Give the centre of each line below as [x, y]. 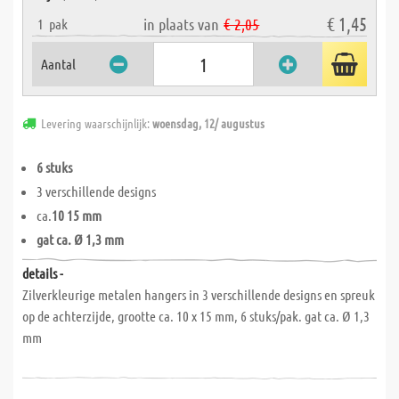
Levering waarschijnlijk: [97, 123]
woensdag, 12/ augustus [208, 123]
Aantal [58, 64]
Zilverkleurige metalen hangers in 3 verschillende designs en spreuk [199, 294]
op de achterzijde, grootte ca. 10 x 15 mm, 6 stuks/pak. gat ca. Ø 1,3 [196, 316]
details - [43, 273]
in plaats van [182, 24]
